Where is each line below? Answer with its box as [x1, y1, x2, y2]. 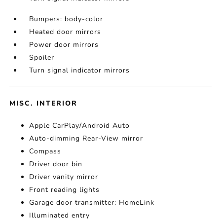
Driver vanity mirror [29, 172, 99, 182]
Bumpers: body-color [29, 14, 104, 24]
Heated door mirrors [29, 27, 102, 37]
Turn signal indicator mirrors [29, 66, 130, 75]
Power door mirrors [29, 40, 99, 49]
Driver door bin [29, 159, 83, 169]
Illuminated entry [29, 211, 90, 220]
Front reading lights [29, 185, 100, 194]
